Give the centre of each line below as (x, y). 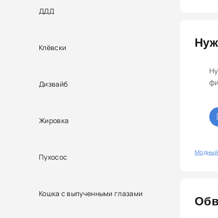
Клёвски (53, 47)
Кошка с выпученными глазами (91, 193)
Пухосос (53, 157)
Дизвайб (54, 84)
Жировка (54, 120)
